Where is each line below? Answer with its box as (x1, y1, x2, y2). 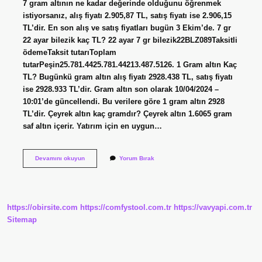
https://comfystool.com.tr (80, 203, 171, 212)
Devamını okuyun (35, 154, 85, 161)
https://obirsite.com (7, 203, 78, 212)
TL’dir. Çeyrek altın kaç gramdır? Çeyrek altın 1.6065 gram (22, 109, 232, 118)
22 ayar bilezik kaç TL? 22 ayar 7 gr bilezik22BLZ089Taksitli (22, 35, 237, 44)
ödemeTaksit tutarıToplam (22, 47, 116, 57)
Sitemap (7, 215, 37, 225)
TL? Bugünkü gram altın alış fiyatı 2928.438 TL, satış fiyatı (22, 72, 233, 81)
